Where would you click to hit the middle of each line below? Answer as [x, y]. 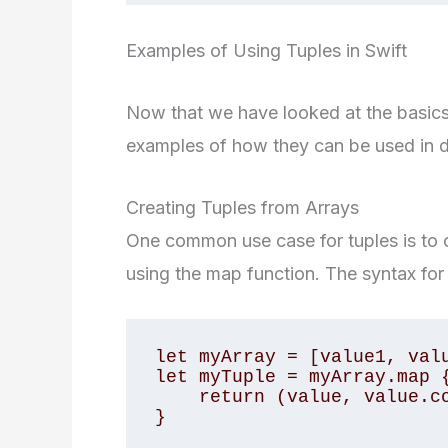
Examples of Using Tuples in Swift [266, 51]
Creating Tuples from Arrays [242, 207]
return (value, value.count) [176, 397]
